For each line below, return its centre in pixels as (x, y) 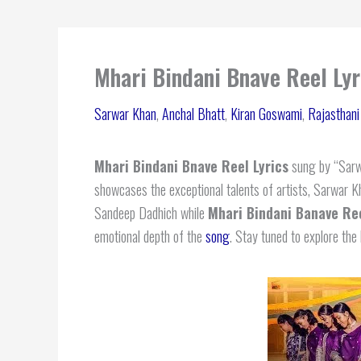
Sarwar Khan (125, 114)
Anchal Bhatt (193, 114)
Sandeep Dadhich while (151, 213)
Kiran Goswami (266, 114)
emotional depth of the (150, 236)
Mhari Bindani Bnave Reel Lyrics (191, 166)
